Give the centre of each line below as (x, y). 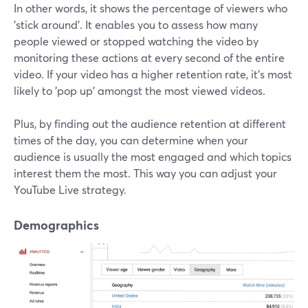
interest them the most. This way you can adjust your (145, 173)
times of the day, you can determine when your (131, 140)
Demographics (56, 224)
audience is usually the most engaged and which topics (153, 156)
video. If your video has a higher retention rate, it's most (153, 74)
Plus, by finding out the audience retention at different (150, 123)
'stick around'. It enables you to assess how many (136, 24)
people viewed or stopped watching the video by (136, 41)
